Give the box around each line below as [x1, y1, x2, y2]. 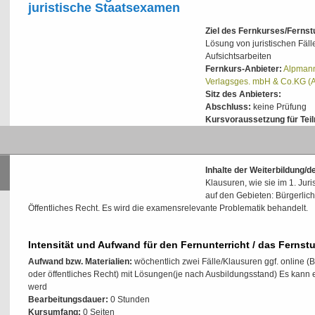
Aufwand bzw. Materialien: [28, 257, 132, 266]
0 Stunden [108, 295, 150, 304]
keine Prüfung [251, 102, 307, 112]
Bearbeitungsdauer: [28, 295, 108, 304]
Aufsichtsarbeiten [205, 51, 271, 61]
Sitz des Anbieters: [205, 89, 281, 99]
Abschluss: [205, 102, 251, 112]
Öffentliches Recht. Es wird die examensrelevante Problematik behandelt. [28, 203, 308, 213]
